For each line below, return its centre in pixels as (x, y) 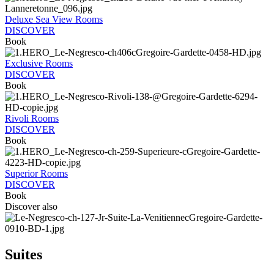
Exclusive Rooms (39, 64)
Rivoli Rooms (32, 119)
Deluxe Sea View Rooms (54, 20)
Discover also (31, 207)
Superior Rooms (36, 174)
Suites (24, 255)
